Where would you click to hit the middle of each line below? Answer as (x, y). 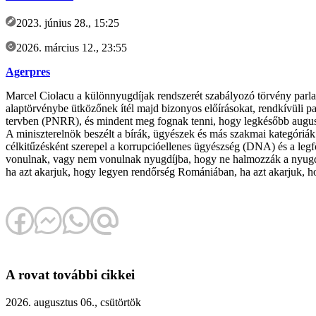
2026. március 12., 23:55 (72, 47)
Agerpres (28, 71)
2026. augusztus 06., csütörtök (73, 303)
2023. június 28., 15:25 (68, 23)
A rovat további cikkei (70, 275)
